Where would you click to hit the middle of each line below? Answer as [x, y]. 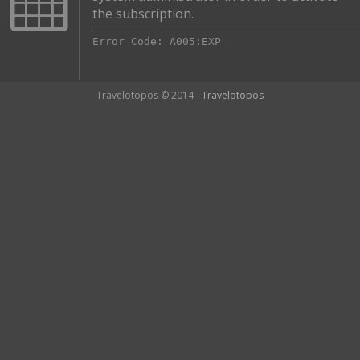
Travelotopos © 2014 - [149, 95]
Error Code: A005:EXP [157, 41]
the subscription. [143, 13]
